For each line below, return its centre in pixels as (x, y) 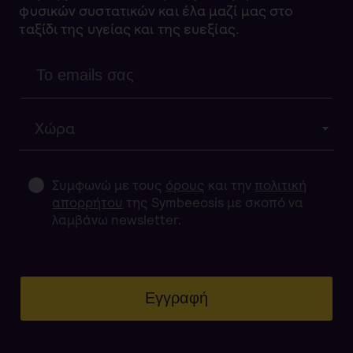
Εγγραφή (176, 297)
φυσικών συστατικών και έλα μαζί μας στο (156, 11)
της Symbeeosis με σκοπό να (214, 203)
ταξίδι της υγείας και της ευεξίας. (129, 29)
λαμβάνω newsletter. (117, 220)
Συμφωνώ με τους (109, 186)
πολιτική (281, 186)
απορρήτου (88, 203)
